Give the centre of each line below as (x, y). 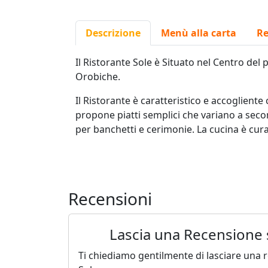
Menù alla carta (199, 33)
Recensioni (110, 198)
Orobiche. (98, 76)
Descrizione (113, 33)
